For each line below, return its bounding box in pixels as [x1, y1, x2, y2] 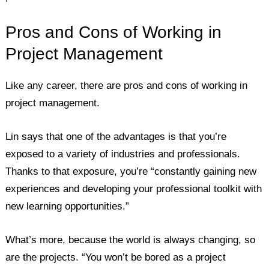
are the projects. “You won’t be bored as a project [5, 251, 226, 263]
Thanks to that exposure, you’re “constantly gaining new [5, 165, 257, 177]
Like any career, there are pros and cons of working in [5, 79, 248, 91]
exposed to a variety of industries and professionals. [5, 148, 241, 160]
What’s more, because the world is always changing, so [5, 234, 256, 246]
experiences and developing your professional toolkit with [5, 183, 262, 195]
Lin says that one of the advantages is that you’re [5, 130, 227, 142]
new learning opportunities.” [5, 200, 130, 212]
